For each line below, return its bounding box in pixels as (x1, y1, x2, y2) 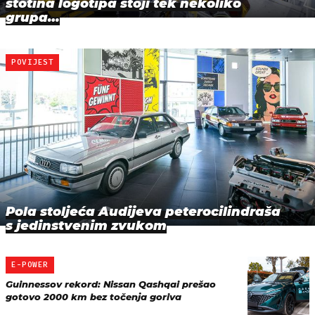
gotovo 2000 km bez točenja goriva (6, 290, 181, 302)
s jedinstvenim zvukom (6, 217, 167, 233)
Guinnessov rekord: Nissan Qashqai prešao (6, 278, 216, 290)
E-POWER (11, 259, 49, 269)
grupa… (6, 9, 60, 25)
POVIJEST (11, 57, 54, 67)
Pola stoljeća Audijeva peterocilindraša (6, 203, 281, 219)
